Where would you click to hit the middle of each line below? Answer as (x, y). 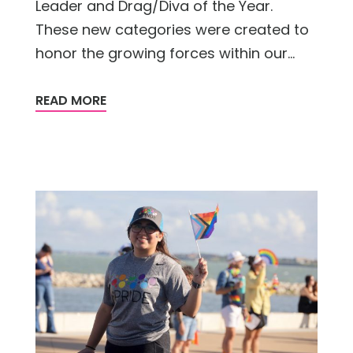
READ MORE (71, 100)
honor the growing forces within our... (165, 53)
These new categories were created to (172, 29)
